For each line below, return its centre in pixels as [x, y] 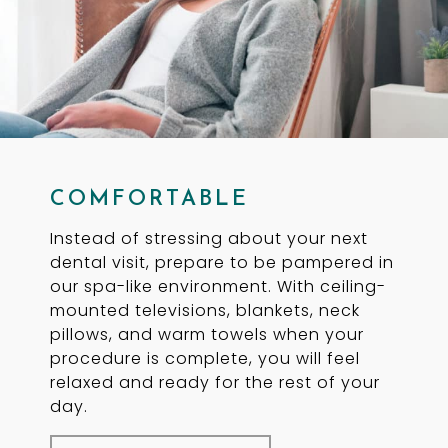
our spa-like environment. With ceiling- [218, 286]
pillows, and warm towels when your [207, 334]
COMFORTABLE [149, 199]
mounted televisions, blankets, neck [205, 310]
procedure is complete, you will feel [205, 358]
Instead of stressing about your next [209, 238]
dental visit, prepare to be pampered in [222, 262]
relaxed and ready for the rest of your [215, 382]
